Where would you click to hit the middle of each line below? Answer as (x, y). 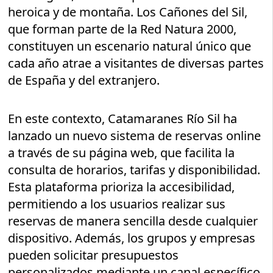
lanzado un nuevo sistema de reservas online (135, 136)
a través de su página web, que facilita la (122, 153)
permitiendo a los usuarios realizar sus (117, 204)
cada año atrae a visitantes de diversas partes (136, 63)
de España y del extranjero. (84, 80)
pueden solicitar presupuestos (94, 255)
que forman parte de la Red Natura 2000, (122, 29)
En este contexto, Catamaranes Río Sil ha (123, 119)
